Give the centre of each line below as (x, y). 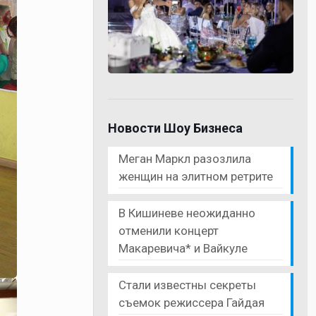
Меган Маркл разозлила (185, 158)
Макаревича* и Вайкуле (183, 248)
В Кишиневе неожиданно (187, 213)
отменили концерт (169, 230)
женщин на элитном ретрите (196, 176)
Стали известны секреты (188, 285)
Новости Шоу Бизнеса (176, 128)
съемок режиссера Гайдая (192, 302)
